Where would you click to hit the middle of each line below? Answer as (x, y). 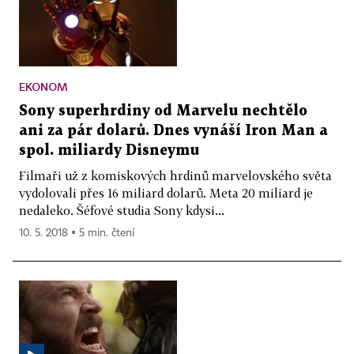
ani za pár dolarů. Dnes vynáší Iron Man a (173, 130)
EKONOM (43, 86)
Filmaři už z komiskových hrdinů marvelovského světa (175, 175)
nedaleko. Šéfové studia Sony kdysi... (122, 210)
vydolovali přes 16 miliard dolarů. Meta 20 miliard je (166, 192)
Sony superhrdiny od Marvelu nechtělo (163, 111)
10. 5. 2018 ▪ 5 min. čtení (77, 233)
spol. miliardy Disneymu (109, 150)
